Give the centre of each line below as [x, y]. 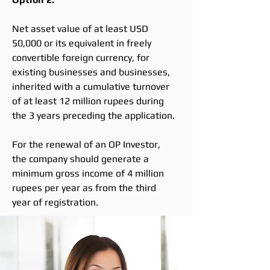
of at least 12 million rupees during [88, 101]
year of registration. [55, 202]
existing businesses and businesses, [91, 72]
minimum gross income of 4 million [88, 173]
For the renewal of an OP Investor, [86, 144]
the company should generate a [80, 159]
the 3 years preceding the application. [93, 115]
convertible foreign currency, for [81, 58]
